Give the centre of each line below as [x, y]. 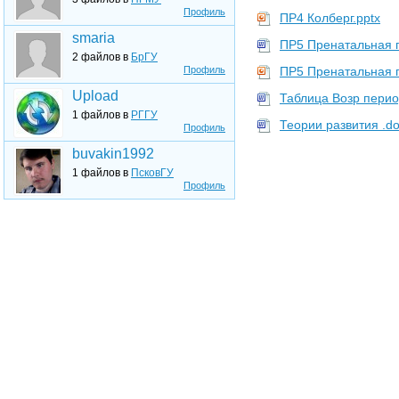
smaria [94, 38]
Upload [95, 96]
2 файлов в [102, 57]
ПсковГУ [152, 173]
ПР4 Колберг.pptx [330, 18]
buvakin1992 [113, 154]
